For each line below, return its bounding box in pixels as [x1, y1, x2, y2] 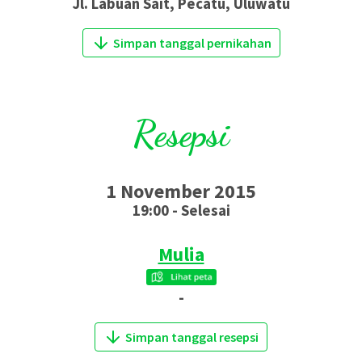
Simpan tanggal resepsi [125, 328, 259, 345]
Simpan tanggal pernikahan [112, 35, 271, 52]
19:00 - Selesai [132, 200, 230, 220]
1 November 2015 [106, 178, 256, 204]
